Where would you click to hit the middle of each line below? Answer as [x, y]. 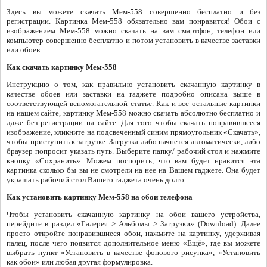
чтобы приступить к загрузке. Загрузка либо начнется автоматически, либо [133, 142]
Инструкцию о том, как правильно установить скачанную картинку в [133, 85]
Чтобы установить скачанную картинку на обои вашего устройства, [133, 215]
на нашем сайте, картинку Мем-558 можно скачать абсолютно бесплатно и [133, 113]
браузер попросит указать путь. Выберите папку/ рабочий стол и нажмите [133, 151]
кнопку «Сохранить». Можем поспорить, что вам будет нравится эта [133, 161]
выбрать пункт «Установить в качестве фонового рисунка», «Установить [133, 253]
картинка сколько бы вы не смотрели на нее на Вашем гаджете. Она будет [133, 170]
